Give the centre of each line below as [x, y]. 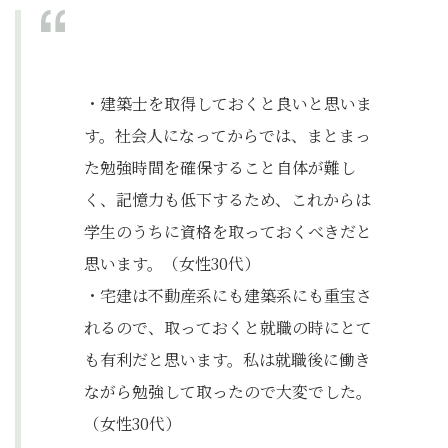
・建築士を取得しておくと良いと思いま [228, 103]
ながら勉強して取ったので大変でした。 [228, 391]
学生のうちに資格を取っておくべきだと [228, 231]
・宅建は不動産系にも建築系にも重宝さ [228, 295]
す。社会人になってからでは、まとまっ [227, 135]
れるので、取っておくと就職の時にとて [228, 327]
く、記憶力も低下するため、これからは [227, 199]
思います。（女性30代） [172, 263]
